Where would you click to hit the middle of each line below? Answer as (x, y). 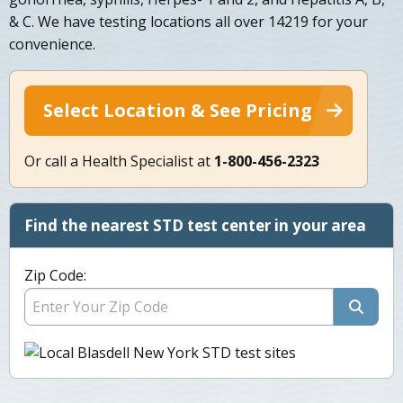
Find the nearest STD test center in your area (195, 226)
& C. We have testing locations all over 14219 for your (188, 22)
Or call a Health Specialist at (119, 161)
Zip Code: (55, 276)
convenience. (52, 45)
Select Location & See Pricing (178, 111)
